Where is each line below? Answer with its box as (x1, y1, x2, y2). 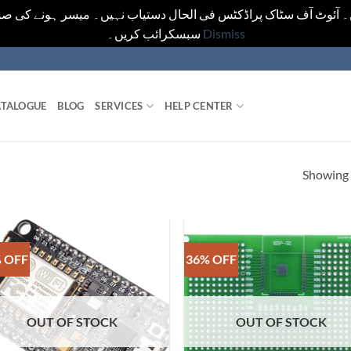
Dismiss (202, 26, 245, 41)
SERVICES (95, 100, 143, 112)
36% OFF (186, 251, 237, 266)
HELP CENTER (164, 100, 233, 112)
